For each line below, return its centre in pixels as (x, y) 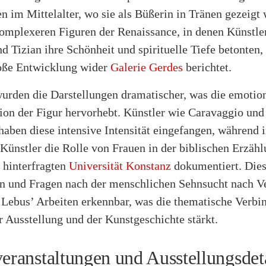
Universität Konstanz (120, 165)
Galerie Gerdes (147, 67)
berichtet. (207, 67)
